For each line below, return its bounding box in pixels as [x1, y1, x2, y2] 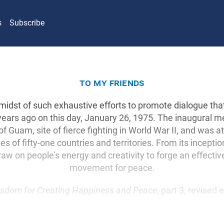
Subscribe [9, 18, 44, 28]
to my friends [79, 76, 145, 88]
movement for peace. [69, 162, 155, 173]
